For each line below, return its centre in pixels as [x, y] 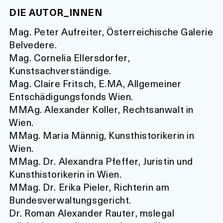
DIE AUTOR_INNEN [56, 12]
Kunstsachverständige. [60, 71]
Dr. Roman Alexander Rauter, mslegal [92, 213]
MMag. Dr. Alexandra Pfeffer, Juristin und [101, 161]
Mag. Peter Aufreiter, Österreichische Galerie [111, 32]
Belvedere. [33, 45]
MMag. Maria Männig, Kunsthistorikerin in [102, 135]
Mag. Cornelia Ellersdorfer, [70, 58]
